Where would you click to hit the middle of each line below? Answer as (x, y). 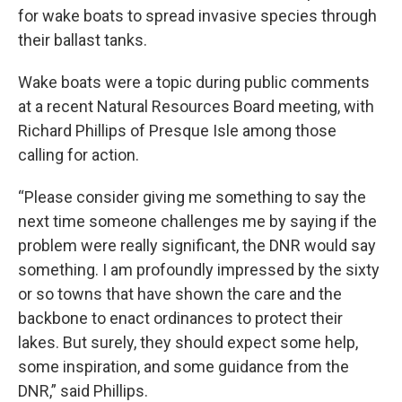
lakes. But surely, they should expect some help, (188, 342)
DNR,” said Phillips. (83, 391)
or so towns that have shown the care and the (180, 294)
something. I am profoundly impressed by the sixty (199, 270)
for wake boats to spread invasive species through (197, 16)
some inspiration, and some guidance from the (184, 367)
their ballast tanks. (83, 40)
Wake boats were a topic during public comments (194, 82)
